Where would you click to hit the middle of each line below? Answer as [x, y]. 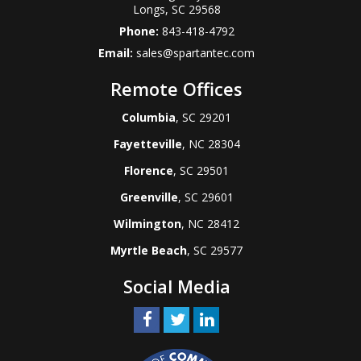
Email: [117, 52]
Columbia [149, 117]
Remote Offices [176, 88]
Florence [149, 170]
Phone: [140, 31]
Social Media [176, 286]
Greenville [149, 197]
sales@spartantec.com [195, 52]
